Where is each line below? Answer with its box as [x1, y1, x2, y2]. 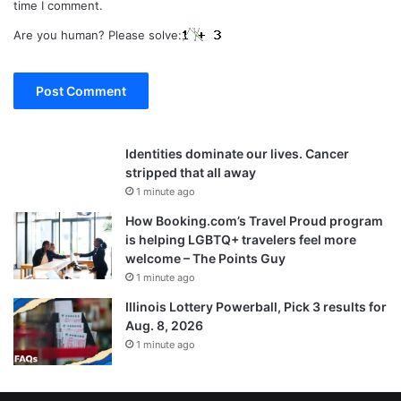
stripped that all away [125, 164, 256, 180]
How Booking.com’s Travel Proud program [125, 212, 383, 228]
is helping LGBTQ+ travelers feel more [125, 231, 356, 247]
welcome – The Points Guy [125, 250, 286, 266]
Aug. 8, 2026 [125, 317, 203, 333]
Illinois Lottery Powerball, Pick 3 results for [125, 298, 387, 314]
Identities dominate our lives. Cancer [125, 145, 349, 161]
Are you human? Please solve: [13, 27, 182, 42]
